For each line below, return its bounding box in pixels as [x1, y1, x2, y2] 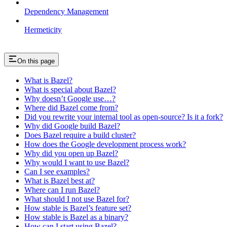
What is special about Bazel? [24, 85, 116, 94]
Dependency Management [24, 7, 108, 16]
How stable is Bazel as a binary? [24, 213, 128, 222]
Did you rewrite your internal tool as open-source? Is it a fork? [24, 112, 223, 122]
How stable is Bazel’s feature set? [24, 204, 131, 213]
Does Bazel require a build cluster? [24, 131, 136, 140]
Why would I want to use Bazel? [24, 158, 129, 167]
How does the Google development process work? [24, 140, 186, 149]
